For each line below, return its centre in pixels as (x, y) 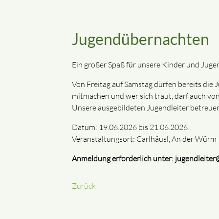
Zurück (84, 186)
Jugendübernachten (141, 39)
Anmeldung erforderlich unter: (123, 158)
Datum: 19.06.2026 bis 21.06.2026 (130, 127)
